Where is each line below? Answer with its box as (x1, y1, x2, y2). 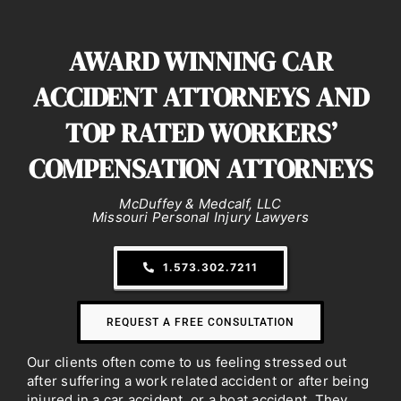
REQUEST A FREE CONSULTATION (107, 316, 294, 329)
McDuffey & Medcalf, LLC (119, 195, 282, 213)
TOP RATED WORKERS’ (64, 115, 337, 152)
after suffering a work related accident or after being (26, 372, 370, 390)
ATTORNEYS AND (162, 79, 369, 116)
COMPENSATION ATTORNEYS (28, 150, 373, 188)
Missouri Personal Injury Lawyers (91, 209, 310, 226)
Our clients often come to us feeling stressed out (26, 354, 347, 371)
